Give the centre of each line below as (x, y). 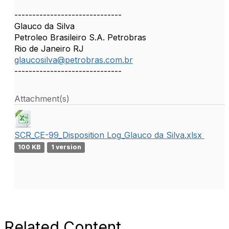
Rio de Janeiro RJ (49, 49)
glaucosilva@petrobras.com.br (74, 60)
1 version (66, 147)
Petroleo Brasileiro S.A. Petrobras (80, 37)
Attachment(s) (42, 99)
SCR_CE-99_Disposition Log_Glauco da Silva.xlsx (109, 135)
